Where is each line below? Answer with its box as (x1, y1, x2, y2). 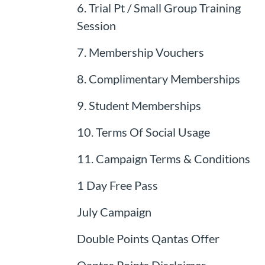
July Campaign (76, 204, 151, 219)
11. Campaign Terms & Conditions (76, 151, 250, 166)
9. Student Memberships (76, 98, 201, 112)
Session (76, 18, 116, 33)
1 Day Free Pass (76, 177, 158, 192)
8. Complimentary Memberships (76, 71, 240, 86)
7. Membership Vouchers (76, 44, 204, 59)
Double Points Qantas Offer (76, 231, 219, 245)
